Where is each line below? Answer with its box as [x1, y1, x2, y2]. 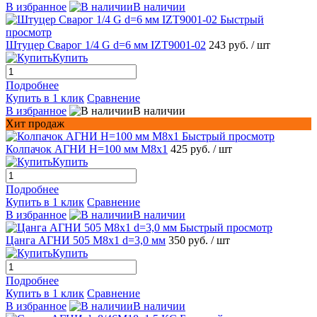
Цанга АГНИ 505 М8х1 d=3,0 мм [6, 234, 166, 246]
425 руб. [171, 142, 213, 155]
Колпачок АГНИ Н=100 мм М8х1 [6, 142, 168, 155]
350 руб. [168, 234, 211, 246]
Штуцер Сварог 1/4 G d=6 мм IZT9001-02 [6, 38, 206, 51]
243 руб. [209, 38, 251, 51]
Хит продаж [6, 117, 64, 129]
